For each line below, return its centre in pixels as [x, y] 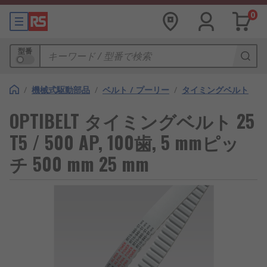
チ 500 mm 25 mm [79, 164]
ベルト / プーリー [136, 90]
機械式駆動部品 [61, 90]
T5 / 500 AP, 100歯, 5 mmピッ [124, 142]
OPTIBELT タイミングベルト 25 [132, 121]
